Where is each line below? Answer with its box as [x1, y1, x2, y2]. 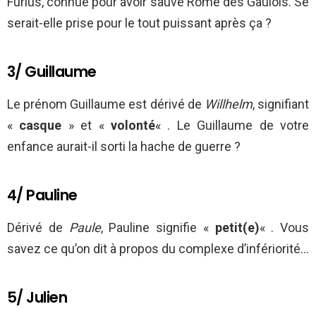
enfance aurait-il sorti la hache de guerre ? [7, 139, 241, 154]
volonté [111, 118, 156, 133]
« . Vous [259, 220, 309, 236]
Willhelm [204, 97, 253, 112]
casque [19, 118, 62, 133]
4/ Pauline [7, 185, 78, 206]
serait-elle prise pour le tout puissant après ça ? [7, 16, 272, 31]
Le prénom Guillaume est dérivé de [7, 97, 205, 112]
